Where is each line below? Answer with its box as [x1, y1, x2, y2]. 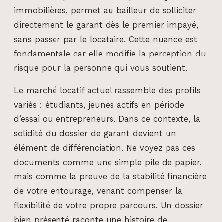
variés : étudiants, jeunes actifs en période [14, 100, 184, 110]
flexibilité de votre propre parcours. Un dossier [14, 201, 203, 211]
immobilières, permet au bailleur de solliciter [14, 5, 196, 15]
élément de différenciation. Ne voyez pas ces [14, 143, 195, 153]
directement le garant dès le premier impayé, [14, 20, 198, 30]
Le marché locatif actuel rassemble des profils [14, 86, 201, 96]
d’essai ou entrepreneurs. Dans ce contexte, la [14, 114, 200, 124]
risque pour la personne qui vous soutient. [14, 63, 187, 73]
